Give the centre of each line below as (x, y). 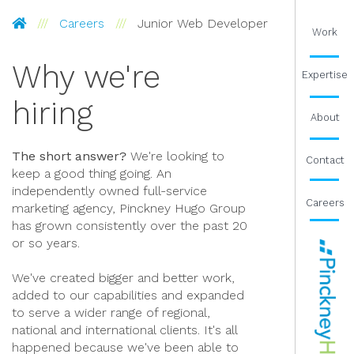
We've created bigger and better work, (123, 278)
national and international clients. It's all (124, 330)
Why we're (86, 77)
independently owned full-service (109, 191)
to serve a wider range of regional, (111, 313)
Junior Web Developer (203, 23)
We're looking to (175, 156)
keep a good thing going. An (92, 173)
